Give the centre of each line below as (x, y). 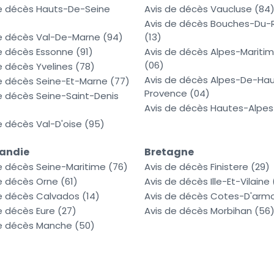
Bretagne (169, 152)
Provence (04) (177, 94)
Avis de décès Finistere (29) (207, 167)
